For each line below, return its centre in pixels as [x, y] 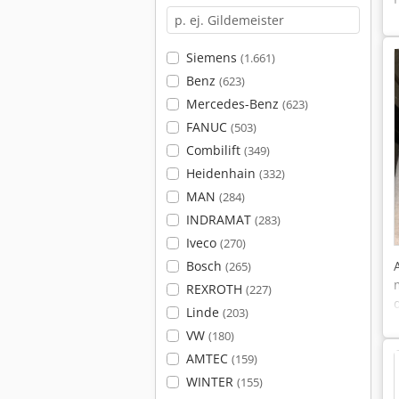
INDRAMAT [220, 220]
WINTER [211, 382]
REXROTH [216, 289]
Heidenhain [222, 173]
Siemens [213, 57]
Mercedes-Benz [234, 104]
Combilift [215, 150]
